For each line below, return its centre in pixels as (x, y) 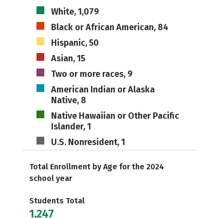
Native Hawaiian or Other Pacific (115, 116)
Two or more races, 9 (91, 74)
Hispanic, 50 (75, 43)
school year (51, 178)
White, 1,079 (75, 12)
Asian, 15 (68, 58)
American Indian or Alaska (103, 90)
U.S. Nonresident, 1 (88, 142)
